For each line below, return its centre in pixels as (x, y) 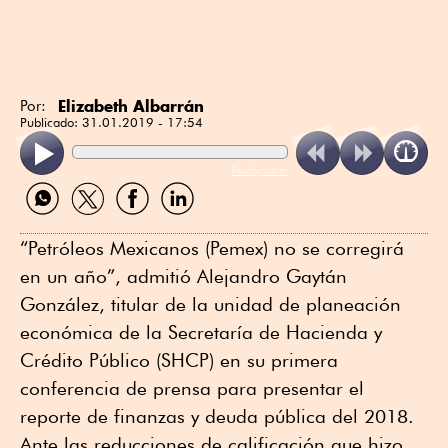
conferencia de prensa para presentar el (192, 388)
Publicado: (51, 121)
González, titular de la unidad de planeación (210, 304)
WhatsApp (55, 223)
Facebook (142, 223)
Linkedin (183, 223)
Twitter (85, 223)
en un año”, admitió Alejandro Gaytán (183, 276)
